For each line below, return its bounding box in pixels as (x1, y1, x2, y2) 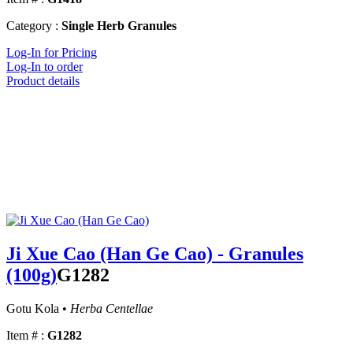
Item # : (6, 329, 44, 343)
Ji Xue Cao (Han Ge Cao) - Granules (6, 243, 303, 265)
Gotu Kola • (6, 302, 70, 316)
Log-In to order (6, 60, 83, 74)
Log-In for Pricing (6, 46, 97, 60)
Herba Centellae (70, 302, 153, 316)
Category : (6, 19, 58, 33)
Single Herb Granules (61, 19, 176, 33)
